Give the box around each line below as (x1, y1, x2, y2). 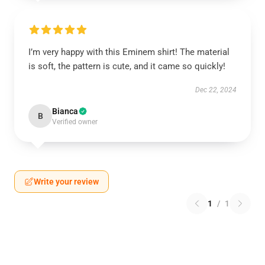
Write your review (34, 177, 99, 186)
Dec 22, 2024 (195, 86, 237, 94)
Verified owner (52, 118, 98, 126)
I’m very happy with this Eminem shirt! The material (28, 47, 230, 57)
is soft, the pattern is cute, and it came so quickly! (28, 61, 225, 72)
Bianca (52, 106, 78, 116)
